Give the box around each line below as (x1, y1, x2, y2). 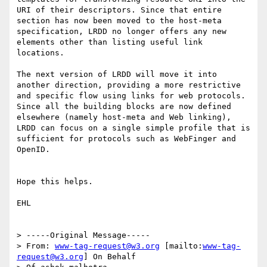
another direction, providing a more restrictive (17, 80, 241, 90)
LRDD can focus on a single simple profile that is (17, 123, 250, 133)
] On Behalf (83, 252, 136, 262)
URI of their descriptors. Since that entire (17, 5, 222, 15)
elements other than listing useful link (17, 38, 203, 47)
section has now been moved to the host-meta (17, 16, 222, 26)
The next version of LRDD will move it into (17, 70, 217, 79)
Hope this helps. (17, 177, 93, 187)
